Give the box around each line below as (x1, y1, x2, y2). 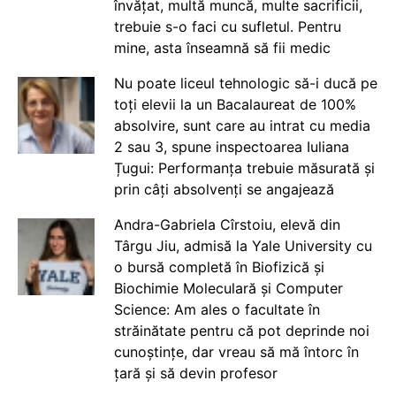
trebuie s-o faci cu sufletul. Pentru (113, 17, 341, 35)
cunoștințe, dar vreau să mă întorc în (113, 342, 359, 361)
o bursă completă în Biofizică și (113, 257, 324, 276)
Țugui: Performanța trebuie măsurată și (113, 158, 375, 177)
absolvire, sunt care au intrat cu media (113, 116, 370, 134)
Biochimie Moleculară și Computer (113, 278, 343, 297)
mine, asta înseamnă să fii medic (113, 38, 331, 57)
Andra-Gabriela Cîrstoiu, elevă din (113, 215, 340, 233)
